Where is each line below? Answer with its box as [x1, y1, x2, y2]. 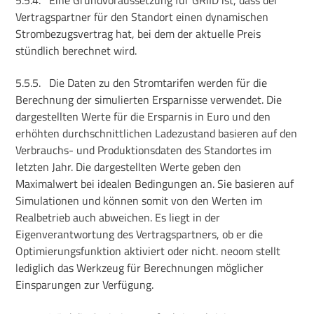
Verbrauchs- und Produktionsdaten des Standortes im [15, 142, 272, 159]
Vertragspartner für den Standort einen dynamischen [15, 8, 269, 25]
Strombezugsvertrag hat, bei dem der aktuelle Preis [15, 25, 261, 42]
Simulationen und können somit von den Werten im [15, 192, 263, 210]
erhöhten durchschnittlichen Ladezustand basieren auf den [15, 125, 298, 142]
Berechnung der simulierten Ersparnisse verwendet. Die [15, 91, 282, 109]
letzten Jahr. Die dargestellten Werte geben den [15, 158, 242, 176]
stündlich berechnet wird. [15, 41, 137, 59]
